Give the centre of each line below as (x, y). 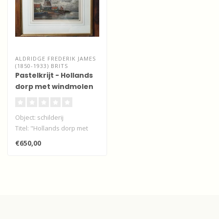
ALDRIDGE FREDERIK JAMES (55, 58)
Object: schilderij (39, 117)
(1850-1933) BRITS (42, 66)
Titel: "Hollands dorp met (52, 128)
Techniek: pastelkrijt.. (46, 150)
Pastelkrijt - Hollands (54, 75)
